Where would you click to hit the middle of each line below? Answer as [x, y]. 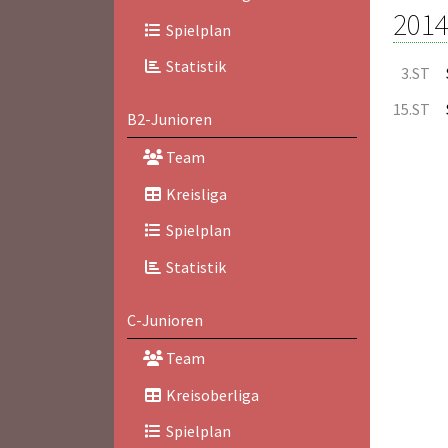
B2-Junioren [169, 119]
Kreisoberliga [210, 394]
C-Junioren [164, 320]
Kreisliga [194, 193]
